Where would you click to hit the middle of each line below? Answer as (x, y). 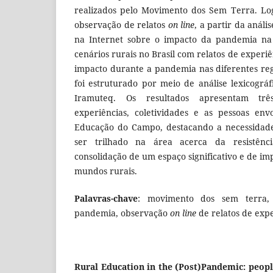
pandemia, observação (122, 213)
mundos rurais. (106, 171)
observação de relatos (121, 25)
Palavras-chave (106, 198)
